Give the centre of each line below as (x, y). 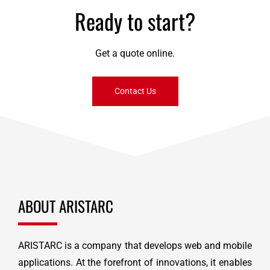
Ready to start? (135, 21)
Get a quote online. (135, 54)
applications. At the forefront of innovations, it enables (135, 263)
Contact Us (135, 91)
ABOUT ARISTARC (65, 206)
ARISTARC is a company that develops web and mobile (135, 246)
